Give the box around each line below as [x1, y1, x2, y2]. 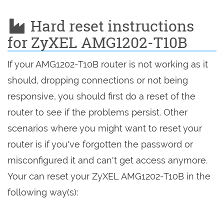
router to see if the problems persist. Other [7, 107, 187, 117]
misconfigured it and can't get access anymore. [7, 155, 207, 165]
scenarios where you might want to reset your [7, 123, 202, 133]
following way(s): [7, 187, 78, 197]
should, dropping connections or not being [7, 75, 188, 85]
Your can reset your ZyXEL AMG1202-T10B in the [7, 171, 210, 181]
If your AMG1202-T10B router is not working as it [7, 59, 208, 69]
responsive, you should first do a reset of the [7, 91, 195, 101]
